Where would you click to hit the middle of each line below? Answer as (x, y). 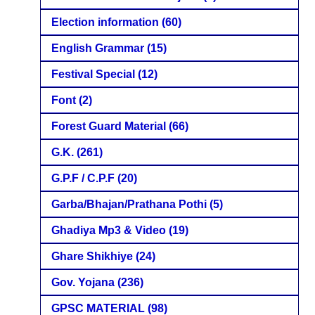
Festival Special (93, 74)
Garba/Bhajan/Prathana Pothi (129, 204)
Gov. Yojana (83, 282)
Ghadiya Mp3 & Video (109, 230)
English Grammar (98, 48)
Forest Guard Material (109, 126)
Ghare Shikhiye (92, 256)
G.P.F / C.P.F (83, 178)
